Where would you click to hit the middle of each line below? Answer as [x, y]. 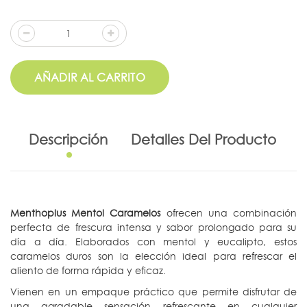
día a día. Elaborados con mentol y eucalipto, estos [153, 242]
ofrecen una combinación [229, 213]
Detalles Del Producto [203, 140]
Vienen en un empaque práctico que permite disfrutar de [153, 292]
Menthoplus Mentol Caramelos [86, 213]
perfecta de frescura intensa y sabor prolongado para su [153, 228]
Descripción [68, 140]
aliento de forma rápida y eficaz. [88, 271]
